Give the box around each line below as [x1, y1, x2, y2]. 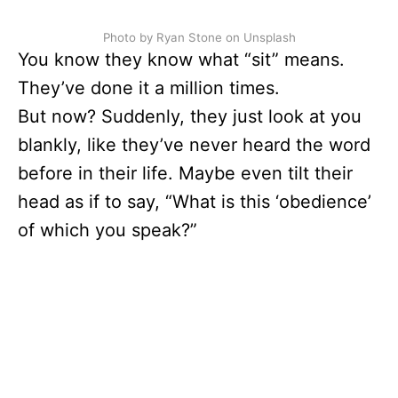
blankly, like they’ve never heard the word [18, 134, 370, 155]
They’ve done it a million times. [18, 77, 280, 99]
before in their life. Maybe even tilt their [18, 163, 353, 184]
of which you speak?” [18, 219, 197, 241]
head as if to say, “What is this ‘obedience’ [18, 191, 371, 212]
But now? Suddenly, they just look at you [18, 106, 362, 127]
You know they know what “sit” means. [18, 49, 345, 70]
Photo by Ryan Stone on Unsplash [102, 30, 296, 44]
